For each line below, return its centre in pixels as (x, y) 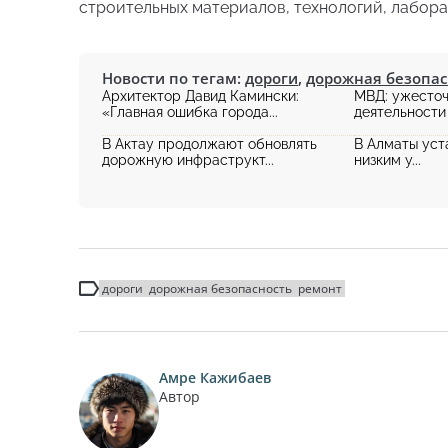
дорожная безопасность (220, 288)
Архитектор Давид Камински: (200, 96)
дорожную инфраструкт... (188, 160)
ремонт (320, 288)
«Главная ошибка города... (190, 112)
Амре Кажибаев (215, 377)
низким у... (387, 160)
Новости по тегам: (173, 78)
